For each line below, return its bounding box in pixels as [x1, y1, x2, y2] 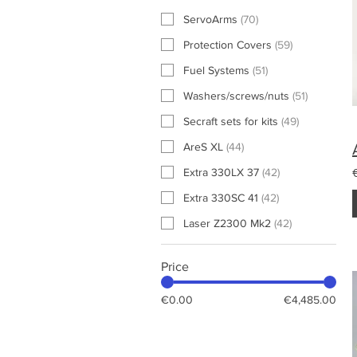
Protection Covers [183, 37, 272, 51]
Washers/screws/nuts [183, 88, 289, 102]
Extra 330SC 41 [183, 190, 258, 204]
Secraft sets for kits [183, 114, 278, 127]
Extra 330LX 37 [183, 165, 259, 178]
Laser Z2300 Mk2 [183, 216, 271, 229]
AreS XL [183, 139, 223, 153]
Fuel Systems [183, 63, 249, 76]
